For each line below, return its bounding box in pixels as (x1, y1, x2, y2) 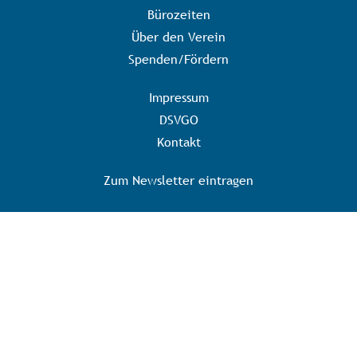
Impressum (148, 88, 209, 106)
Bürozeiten (147, 5, 210, 23)
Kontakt (156, 132, 201, 151)
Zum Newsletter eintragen (104, 171, 253, 189)
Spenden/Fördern (128, 49, 229, 68)
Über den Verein (131, 27, 226, 45)
